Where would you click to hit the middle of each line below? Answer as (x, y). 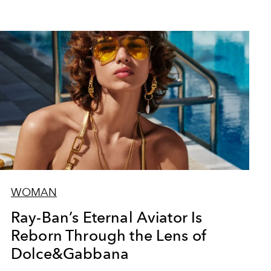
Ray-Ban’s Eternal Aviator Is (106, 217)
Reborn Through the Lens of (109, 235)
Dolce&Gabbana (70, 253)
